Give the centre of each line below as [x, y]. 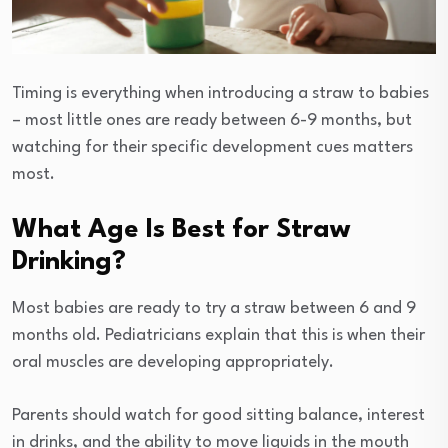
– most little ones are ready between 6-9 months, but [212, 121]
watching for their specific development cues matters [212, 148]
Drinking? [69, 262]
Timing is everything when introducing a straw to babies [220, 94]
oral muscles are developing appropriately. [173, 363]
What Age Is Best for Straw [181, 230]
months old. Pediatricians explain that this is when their [218, 336]
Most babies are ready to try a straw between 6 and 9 [214, 309]
